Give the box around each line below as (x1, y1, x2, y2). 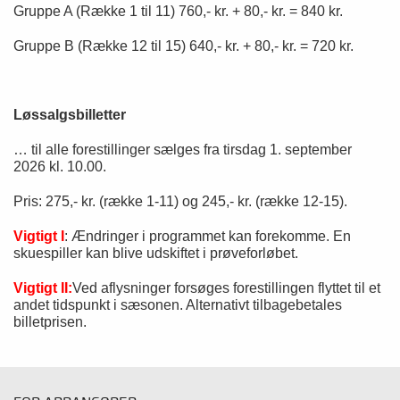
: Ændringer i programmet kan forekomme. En (64, 229, 351, 244)
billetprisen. (13, 314, 87, 329)
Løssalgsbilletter (13, 107, 126, 122)
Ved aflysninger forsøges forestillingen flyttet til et (72, 280, 380, 296)
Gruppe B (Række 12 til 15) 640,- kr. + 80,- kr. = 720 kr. (13, 38, 354, 54)
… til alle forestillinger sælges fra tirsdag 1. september (13, 142, 352, 157)
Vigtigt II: (13, 280, 72, 296)
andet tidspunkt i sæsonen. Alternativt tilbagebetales (13, 297, 342, 312)
